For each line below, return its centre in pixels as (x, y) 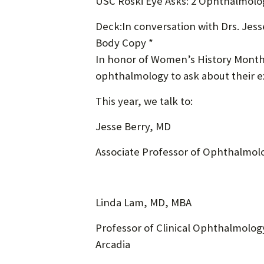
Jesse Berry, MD (133, 126)
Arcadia (113, 244)
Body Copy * (124, 42)
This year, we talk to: (144, 101)
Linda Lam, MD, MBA (143, 202)
